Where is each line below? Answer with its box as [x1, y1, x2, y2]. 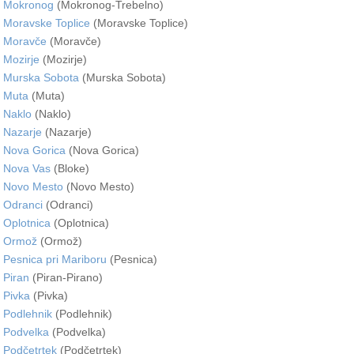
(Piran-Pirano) [29, 270, 103, 284]
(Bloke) [51, 161, 89, 175]
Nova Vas [3, 161, 51, 175]
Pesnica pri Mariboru [3, 252, 107, 265]
